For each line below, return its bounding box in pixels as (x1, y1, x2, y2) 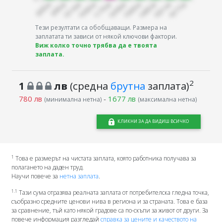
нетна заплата (59, 172, 99, 181)
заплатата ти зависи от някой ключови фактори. (35, 32, 177, 41)
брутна (110, 78, 145, 93)
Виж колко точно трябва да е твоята (35, 41, 158, 50)
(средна (67, 78, 111, 93)
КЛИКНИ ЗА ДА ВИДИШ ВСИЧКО (117, 118, 189, 125)
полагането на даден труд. (11, 163, 84, 172)
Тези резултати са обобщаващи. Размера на (35, 23, 167, 32)
